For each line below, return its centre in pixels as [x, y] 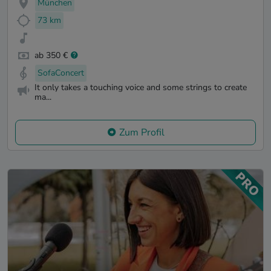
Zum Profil [142, 133]
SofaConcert [61, 73]
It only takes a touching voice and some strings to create [141, 88]
